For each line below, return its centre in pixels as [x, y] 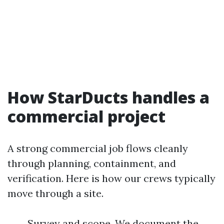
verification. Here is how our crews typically [111, 178]
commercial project [86, 116]
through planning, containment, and [92, 163]
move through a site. [55, 193]
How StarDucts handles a [108, 97]
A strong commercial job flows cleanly [98, 148]
